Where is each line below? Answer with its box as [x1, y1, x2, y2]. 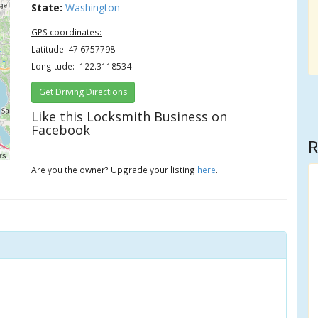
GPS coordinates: [31, 26, 102, 38]
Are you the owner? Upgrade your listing [31, 164, 198, 175]
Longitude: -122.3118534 [31, 60, 132, 72]
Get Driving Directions [39, 86, 128, 98]
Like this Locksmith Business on [31, 108, 228, 125]
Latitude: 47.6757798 [31, 43, 116, 55]
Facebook [31, 121, 91, 138]
